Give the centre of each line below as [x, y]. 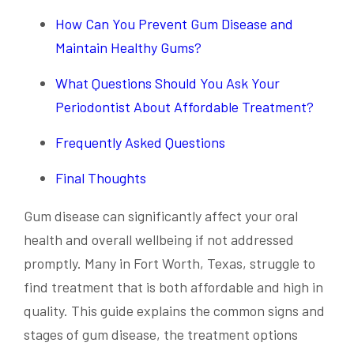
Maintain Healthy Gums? [128, 47]
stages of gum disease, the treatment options [161, 334]
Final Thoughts [101, 177]
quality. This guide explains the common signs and [174, 310]
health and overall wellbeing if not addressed [159, 239]
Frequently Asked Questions [140, 142]
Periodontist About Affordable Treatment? [185, 106]
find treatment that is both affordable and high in [173, 286]
